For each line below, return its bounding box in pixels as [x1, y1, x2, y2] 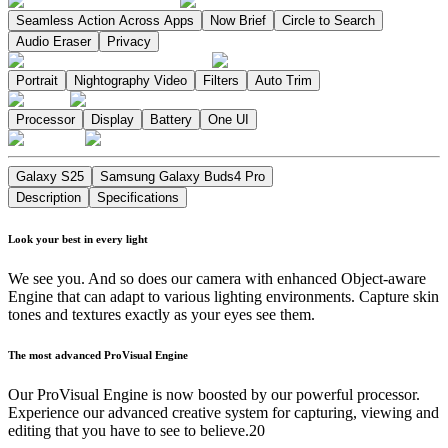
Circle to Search [282, 13, 375, 29]
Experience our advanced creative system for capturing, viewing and [8, 404, 439, 422]
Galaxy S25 [16, 169, 84, 185]
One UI [208, 112, 249, 128]
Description [16, 190, 81, 206]
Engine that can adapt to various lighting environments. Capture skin [8, 288, 439, 306]
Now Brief [210, 13, 266, 29]
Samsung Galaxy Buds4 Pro [100, 169, 265, 185]
